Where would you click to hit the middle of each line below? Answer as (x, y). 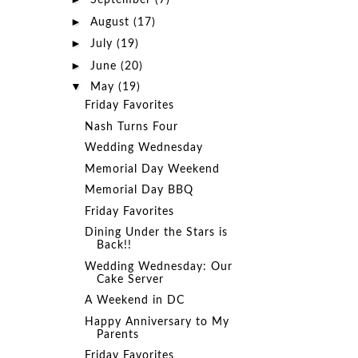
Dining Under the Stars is (156, 233)
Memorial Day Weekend (152, 169)
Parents (117, 334)
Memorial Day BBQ (139, 190)
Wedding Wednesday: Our (158, 267)
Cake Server (130, 279)
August (111, 22)
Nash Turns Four (131, 127)
